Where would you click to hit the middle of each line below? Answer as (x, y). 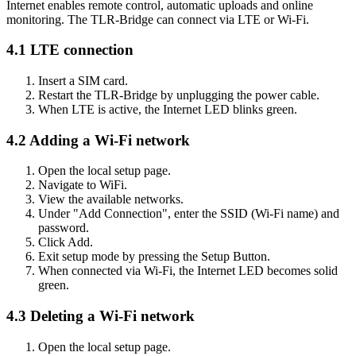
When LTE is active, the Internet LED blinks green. (168, 109)
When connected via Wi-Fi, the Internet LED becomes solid (188, 271)
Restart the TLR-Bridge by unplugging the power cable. (179, 95)
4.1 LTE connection (70, 50)
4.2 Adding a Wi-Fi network (98, 140)
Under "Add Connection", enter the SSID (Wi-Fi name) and (189, 214)
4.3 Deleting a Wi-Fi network (101, 316)
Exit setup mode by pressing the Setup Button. (154, 257)
